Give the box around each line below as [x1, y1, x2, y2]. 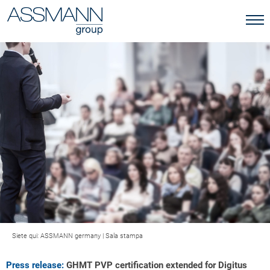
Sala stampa [105, 232, 143, 240]
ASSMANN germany [40, 232, 101, 240]
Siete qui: [12, 232, 40, 240]
